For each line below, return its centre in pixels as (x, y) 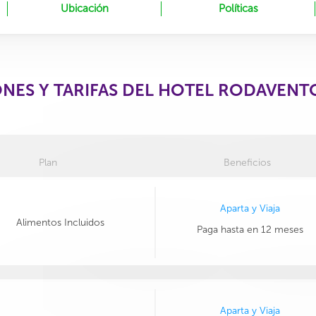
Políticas (238, 8)
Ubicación (84, 8)
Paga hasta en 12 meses (250, 229)
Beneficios (247, 163)
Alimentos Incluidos (60, 222)
